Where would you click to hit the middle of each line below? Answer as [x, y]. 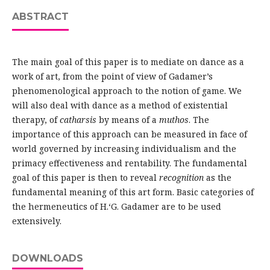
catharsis [79, 120]
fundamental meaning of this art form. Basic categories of [133, 192]
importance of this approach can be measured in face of [129, 134]
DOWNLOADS [47, 259]
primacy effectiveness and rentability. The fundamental [129, 163]
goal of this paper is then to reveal [85, 178]
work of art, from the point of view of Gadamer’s [112, 77]
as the [218, 178]
